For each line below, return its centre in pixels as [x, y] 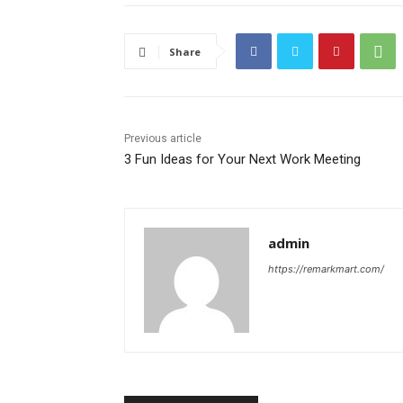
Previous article [163, 139]
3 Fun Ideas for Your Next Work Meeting [242, 160]
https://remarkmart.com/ [326, 269]
